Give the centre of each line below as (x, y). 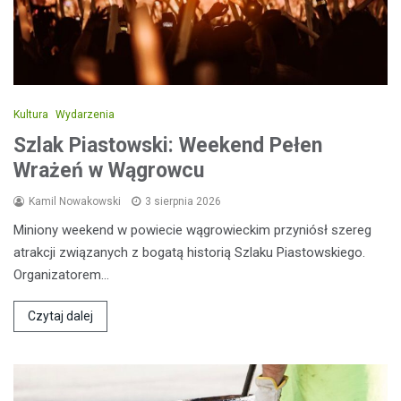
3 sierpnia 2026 (183, 201)
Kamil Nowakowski (75, 201)
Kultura (31, 114)
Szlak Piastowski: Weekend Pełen (168, 145)
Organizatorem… (61, 274)
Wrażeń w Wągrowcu (109, 170)
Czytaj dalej (60, 316)
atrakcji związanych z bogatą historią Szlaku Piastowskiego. (189, 252)
